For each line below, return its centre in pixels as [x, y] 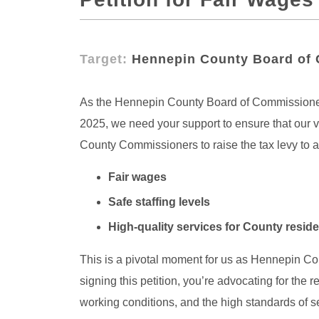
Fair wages [137, 177]
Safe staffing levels [159, 202]
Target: [104, 59]
